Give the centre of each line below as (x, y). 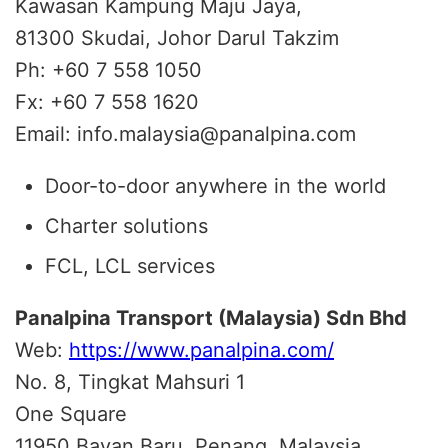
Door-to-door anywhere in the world (215, 185)
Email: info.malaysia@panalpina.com (185, 133)
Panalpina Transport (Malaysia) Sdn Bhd (211, 317)
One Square (71, 413)
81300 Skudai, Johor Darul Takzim (177, 37)
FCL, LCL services (130, 265)
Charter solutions (126, 225)
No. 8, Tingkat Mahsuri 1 (130, 381)
